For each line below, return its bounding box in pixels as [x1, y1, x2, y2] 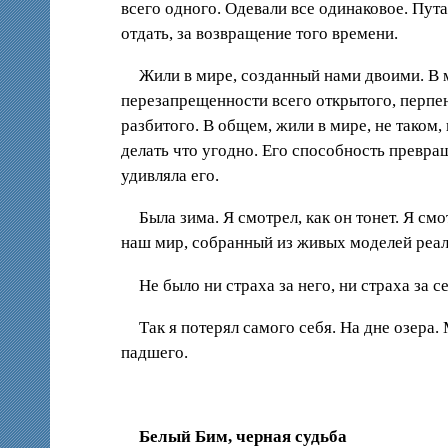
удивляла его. [121, 166, 220, 185]
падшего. [121, 342, 189, 362]
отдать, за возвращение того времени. [121, 23, 399, 43]
